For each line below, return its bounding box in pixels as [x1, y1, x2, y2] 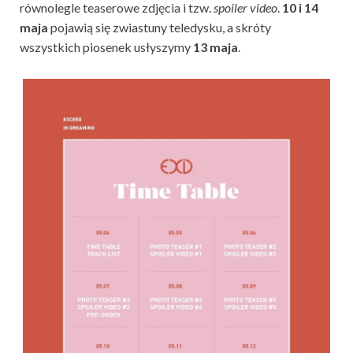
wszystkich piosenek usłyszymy [20, 39, 191, 55]
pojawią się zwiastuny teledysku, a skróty [48, 20, 271, 35]
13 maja [191, 39, 238, 55]
